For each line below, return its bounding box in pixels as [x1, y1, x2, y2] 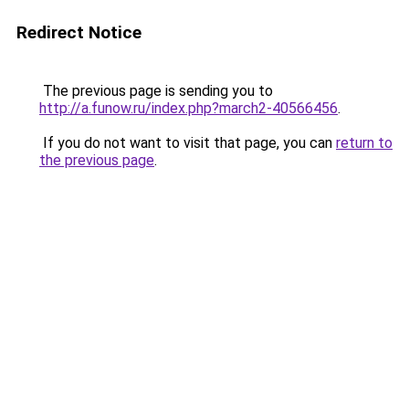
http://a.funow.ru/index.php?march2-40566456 [39, 100, 338, 117]
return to [336, 134, 393, 152]
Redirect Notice [16, 22, 142, 43]
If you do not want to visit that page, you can [39, 134, 336, 152]
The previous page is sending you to [39, 82, 273, 100]
